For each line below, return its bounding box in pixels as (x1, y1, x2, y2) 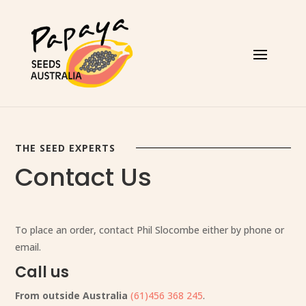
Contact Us (15, 159, 152, 195)
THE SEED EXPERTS (15, 141, 116, 154)
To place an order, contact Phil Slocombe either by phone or (15, 223, 285, 236)
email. (15, 240, 42, 253)
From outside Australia (15, 288, 128, 302)
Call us (15, 261, 70, 283)
